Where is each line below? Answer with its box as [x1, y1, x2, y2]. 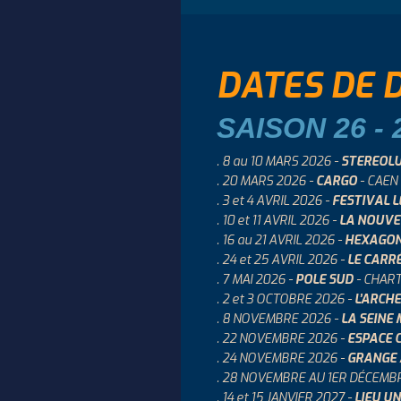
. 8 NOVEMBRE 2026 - [217, 311, 341, 328]
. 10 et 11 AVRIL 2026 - [217, 212, 339, 229]
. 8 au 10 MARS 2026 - [217, 153, 341, 170]
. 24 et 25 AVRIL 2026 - [217, 252, 347, 269]
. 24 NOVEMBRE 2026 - [217, 350, 347, 367]
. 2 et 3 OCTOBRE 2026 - [217, 291, 354, 308]
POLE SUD [295, 271, 354, 288]
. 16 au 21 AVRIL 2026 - [217, 232, 345, 249]
